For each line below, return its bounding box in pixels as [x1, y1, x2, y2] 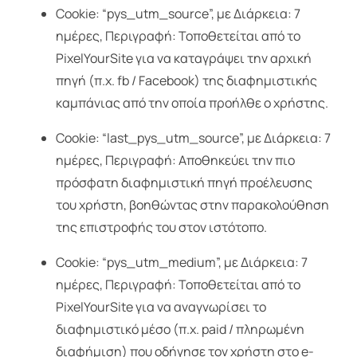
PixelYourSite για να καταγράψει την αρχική [55, 49, 312, 68]
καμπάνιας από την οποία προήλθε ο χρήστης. [55, 94, 328, 112]
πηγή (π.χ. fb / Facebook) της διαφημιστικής [55, 72, 317, 90]
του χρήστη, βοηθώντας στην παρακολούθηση [55, 196, 329, 214]
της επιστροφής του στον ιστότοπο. [55, 218, 267, 237]
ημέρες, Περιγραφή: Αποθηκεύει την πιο [55, 151, 295, 170]
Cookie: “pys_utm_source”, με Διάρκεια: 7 [55, 5, 300, 23]
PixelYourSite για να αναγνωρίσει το [55, 298, 266, 316]
